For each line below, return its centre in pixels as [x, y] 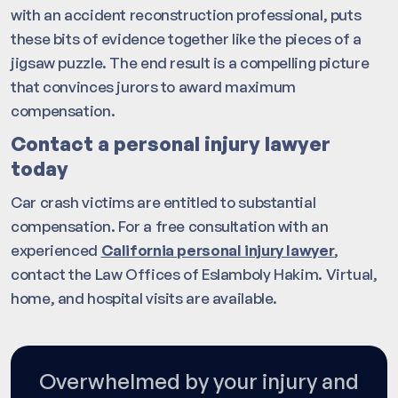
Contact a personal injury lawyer [171, 144]
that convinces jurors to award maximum [153, 87]
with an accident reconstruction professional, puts [186, 15]
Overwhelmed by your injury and [199, 382]
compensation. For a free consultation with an [170, 227]
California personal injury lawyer [218, 251]
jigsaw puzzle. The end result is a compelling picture [190, 63]
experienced [56, 251]
